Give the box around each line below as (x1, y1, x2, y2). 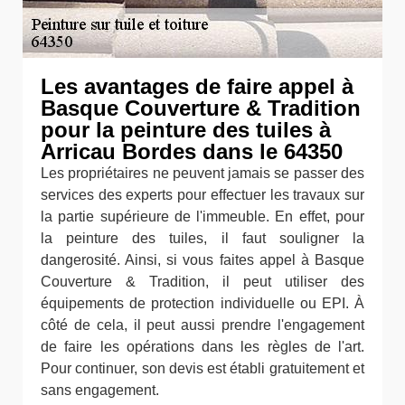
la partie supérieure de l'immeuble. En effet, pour (41, 209, 364, 224)
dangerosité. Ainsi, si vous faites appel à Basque (41, 252, 364, 268)
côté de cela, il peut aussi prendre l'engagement (41, 317, 364, 333)
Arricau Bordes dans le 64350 (41, 139, 343, 164)
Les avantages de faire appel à (41, 74, 353, 99)
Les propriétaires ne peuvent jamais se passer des (41, 165, 364, 181)
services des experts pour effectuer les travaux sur (41, 187, 364, 202)
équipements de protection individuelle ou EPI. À (41, 296, 364, 311)
